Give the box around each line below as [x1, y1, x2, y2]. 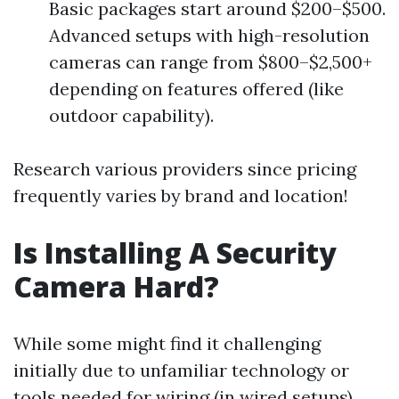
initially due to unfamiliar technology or [13, 359, 349, 381]
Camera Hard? [13, 267, 219, 305]
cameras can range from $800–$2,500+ [49, 51, 372, 73]
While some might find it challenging [13, 332, 321, 354]
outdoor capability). [49, 104, 214, 126]
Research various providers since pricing [13, 158, 356, 180]
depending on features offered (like [49, 77, 344, 100]
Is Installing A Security [13, 233, 337, 272]
